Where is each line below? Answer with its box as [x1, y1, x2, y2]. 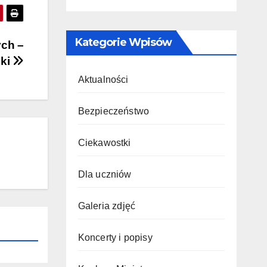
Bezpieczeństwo [77, 106, 150, 116]
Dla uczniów [77, 169, 132, 179]
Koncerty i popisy [77, 232, 153, 243]
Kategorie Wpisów [74, 36, 172, 49]
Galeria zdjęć [77, 201, 136, 211]
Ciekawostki [77, 138, 131, 148]
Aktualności [77, 74, 129, 85]
